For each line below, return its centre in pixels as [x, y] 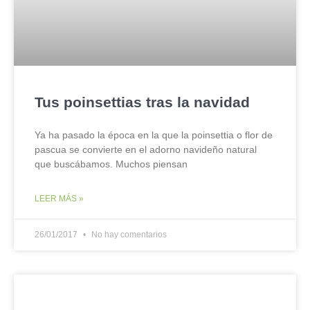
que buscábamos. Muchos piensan [111, 164]
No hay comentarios [128, 235]
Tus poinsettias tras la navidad [142, 102]
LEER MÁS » [59, 199]
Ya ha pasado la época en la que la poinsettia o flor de [154, 135]
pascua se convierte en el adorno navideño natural [146, 149]
